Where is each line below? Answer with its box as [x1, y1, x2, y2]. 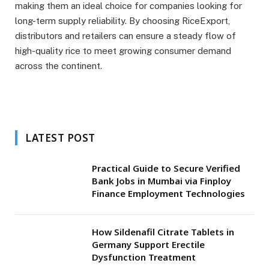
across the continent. [15, 61, 102, 71]
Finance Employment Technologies [92, 187, 245, 200]
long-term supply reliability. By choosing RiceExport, [15, 16, 230, 26]
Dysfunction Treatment [92, 251, 196, 264]
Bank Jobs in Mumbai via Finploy [92, 175, 231, 187]
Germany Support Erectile [92, 238, 205, 251]
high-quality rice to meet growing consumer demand [15, 46, 231, 56]
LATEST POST [25, 131, 95, 145]
